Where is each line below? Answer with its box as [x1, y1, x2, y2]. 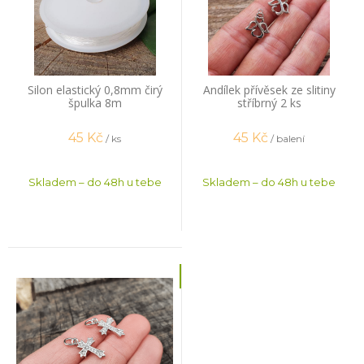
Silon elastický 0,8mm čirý [27, 81, 162, 97]
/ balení [271, 132, 305, 145]
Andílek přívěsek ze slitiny [202, 81, 336, 97]
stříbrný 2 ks [236, 94, 301, 110]
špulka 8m [67, 94, 122, 110]
